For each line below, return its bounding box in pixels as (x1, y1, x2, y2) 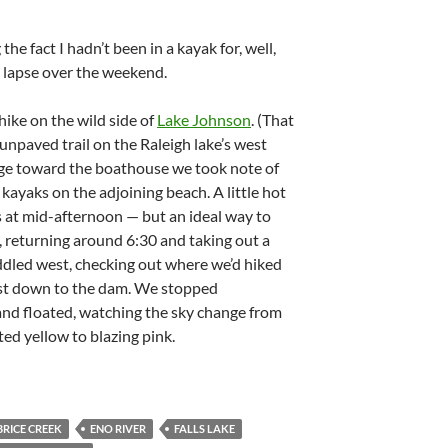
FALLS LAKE (174, 422, 235, 435)
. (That (251, 110, 294, 129)
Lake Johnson (157, 110, 251, 129)
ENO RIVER (90, 422, 146, 435)
